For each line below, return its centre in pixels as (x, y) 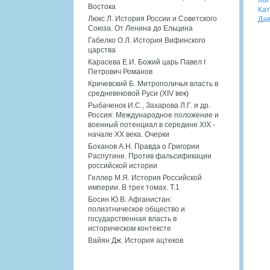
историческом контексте (130, 228)
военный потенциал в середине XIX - (152, 124)
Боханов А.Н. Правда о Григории (144, 146)
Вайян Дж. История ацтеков (136, 240)
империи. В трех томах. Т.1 (134, 187)
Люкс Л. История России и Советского (152, 18)
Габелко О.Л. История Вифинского (147, 40)
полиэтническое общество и (137, 209)
